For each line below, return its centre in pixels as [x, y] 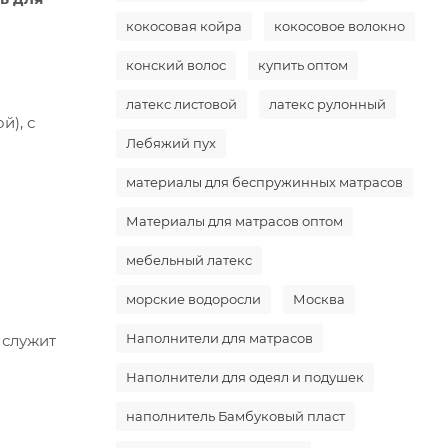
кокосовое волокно [339, 26]
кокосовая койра [184, 26]
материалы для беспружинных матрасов [264, 182]
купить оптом [303, 65]
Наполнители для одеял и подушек [245, 377]
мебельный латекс [189, 260]
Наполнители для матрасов [219, 338]
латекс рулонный [327, 104]
